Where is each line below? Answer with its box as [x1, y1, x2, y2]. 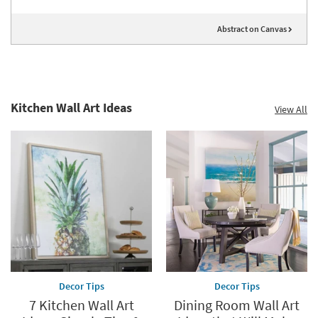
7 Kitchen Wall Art [28, 296, 134, 314]
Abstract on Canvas [217, 23, 288, 35]
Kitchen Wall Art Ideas [11, 99, 132, 116]
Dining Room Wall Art [174, 296, 300, 314]
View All [275, 103, 307, 116]
